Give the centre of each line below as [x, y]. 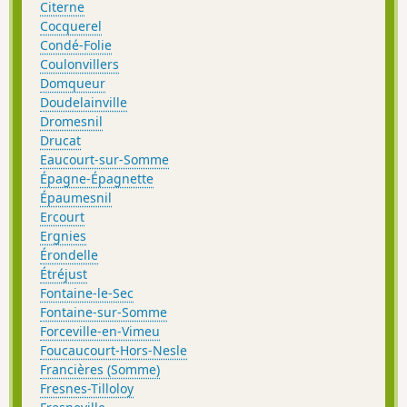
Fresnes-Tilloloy [87, 388]
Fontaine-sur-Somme [104, 312]
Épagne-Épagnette [97, 178]
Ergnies [63, 235]
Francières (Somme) [100, 369]
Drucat [60, 140]
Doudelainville [84, 102]
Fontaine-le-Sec [87, 293]
